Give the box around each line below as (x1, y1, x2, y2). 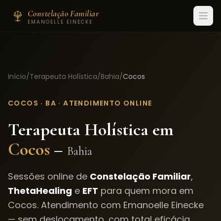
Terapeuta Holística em (8, 119, 174, 140)
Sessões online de (8, 170, 90, 183)
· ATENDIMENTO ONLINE (56, 98, 152, 108)
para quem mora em (98, 184, 193, 197)
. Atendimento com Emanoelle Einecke (37, 199, 204, 211)
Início (8, 72, 26, 81)
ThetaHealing (8, 184, 72, 197)
